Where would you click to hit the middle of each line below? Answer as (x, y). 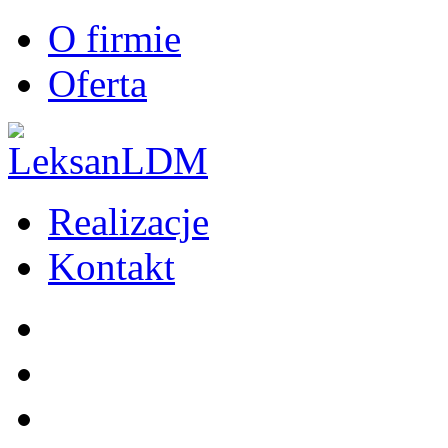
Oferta (97, 83)
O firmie (114, 38)
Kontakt (111, 266)
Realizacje (128, 221)
